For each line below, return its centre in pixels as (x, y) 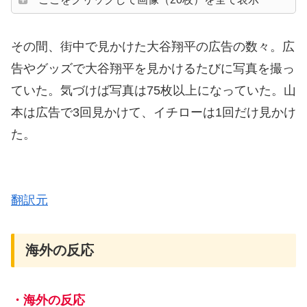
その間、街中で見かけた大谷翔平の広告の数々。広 (153, 47)
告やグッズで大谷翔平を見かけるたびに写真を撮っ (153, 69)
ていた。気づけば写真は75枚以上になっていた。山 (153, 90)
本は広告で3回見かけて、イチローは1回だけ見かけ (153, 112)
